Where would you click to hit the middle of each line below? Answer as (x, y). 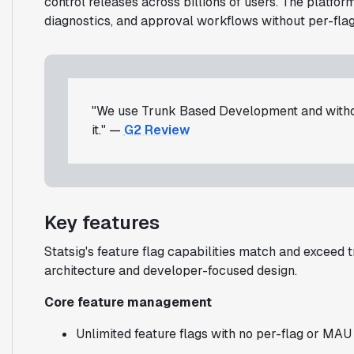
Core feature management (128, 302)
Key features (102, 222)
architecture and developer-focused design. (170, 270)
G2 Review (156, 130)
